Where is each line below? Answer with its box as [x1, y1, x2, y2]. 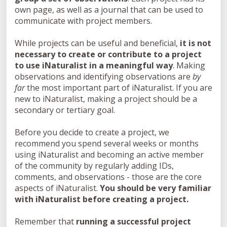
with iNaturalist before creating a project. [15, 194, 188, 205]
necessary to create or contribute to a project [15, 49, 202, 60]
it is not [180, 37, 211, 49]
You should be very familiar [100, 182, 211, 194]
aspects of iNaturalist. [15, 182, 100, 194]
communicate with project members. [15, 15, 154, 26]
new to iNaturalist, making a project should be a [15, 93, 197, 104]
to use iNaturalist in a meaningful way [15, 60, 173, 71]
